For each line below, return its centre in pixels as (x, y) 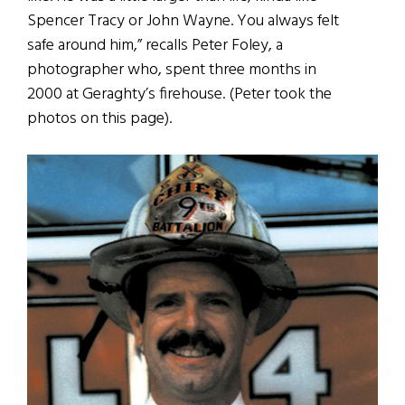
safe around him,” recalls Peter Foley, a (155, 46)
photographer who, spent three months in (172, 71)
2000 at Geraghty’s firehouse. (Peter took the (179, 95)
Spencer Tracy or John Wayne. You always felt (183, 22)
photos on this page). (99, 119)
